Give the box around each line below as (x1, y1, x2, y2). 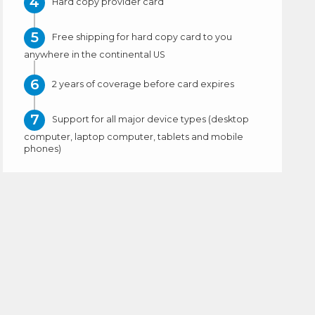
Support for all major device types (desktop (52, 114, 250, 125)
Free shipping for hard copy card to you (52, 32, 233, 43)
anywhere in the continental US (24, 49, 166, 60)
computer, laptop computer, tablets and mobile (24, 131, 244, 143)
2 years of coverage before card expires (52, 79, 235, 90)
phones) (24, 143, 62, 155)
